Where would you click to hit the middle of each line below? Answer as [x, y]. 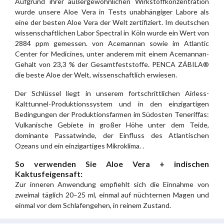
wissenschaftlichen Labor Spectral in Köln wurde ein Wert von [112, 33]
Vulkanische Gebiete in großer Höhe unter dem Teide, [112, 125]
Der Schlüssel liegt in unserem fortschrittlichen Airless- [112, 93]
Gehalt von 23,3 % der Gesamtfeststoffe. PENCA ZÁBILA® [112, 64]
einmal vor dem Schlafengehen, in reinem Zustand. [93, 205]
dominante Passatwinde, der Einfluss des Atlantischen [112, 135]
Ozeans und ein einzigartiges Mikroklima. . [79, 146]
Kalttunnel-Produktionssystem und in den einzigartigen [112, 104]
